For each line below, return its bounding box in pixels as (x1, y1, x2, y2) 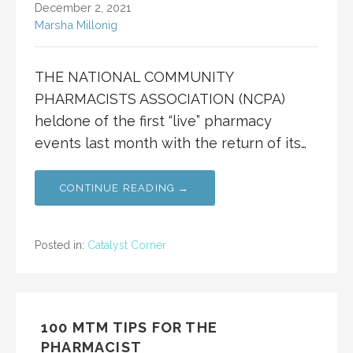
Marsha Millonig (35, 18, 117, 32)
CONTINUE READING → (60, 182, 190, 195)
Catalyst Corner (87, 239, 166, 252)
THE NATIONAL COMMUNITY (35, 69, 233, 86)
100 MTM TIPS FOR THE (41, 319, 217, 336)
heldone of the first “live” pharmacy (35, 113, 272, 130)
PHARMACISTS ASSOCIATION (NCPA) (35, 91, 285, 108)
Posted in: (35, 239, 87, 252)
